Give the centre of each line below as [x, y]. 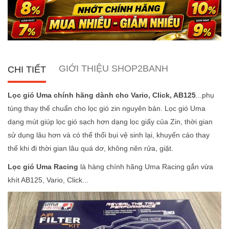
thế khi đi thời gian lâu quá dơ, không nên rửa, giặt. [90, 148]
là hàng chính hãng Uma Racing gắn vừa [146, 167]
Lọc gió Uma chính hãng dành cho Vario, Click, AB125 [102, 95]
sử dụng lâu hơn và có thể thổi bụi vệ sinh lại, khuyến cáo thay [109, 135]
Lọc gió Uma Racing [43, 167]
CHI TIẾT [27, 70]
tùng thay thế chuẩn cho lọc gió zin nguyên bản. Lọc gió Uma [107, 109]
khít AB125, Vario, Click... [48, 180]
